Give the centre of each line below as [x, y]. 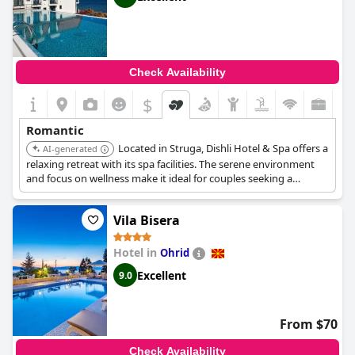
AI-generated [70, 149]
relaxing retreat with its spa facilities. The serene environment [170, 164]
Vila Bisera [147, 220]
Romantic [55, 130]
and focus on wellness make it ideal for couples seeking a [159, 178]
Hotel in [137, 252]
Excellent [162, 275]
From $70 [309, 324]
